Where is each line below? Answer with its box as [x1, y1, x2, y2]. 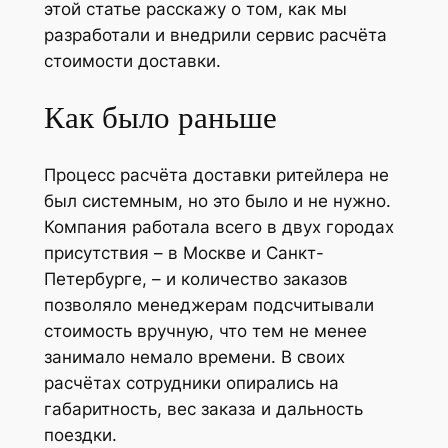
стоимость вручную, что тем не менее [43, 321, 367, 342]
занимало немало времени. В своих [43, 347, 345, 368]
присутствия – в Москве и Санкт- [43, 243, 324, 264]
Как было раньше [43, 96, 277, 139]
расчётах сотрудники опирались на [43, 373, 339, 394]
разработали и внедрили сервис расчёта [43, 24, 387, 45]
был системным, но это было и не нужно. [43, 191, 391, 212]
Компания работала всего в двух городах [43, 217, 394, 238]
